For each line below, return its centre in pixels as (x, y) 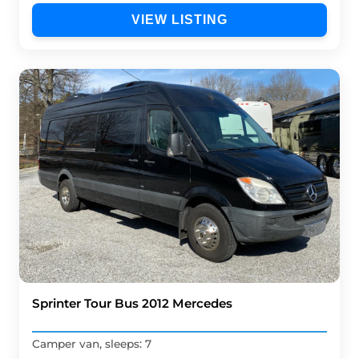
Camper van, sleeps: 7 (92, 343)
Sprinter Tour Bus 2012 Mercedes (132, 303)
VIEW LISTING (179, 20)
